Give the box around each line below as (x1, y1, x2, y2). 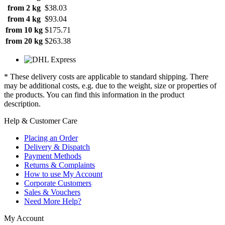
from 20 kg (6, 36, 43, 45)
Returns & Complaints (24, 160, 95, 169)
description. (4, 99, 41, 108)
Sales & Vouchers (24, 187, 80, 196)
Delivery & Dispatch (24, 142, 90, 151)
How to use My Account (24, 169, 102, 178)
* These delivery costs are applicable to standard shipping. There (4, 72, 208, 81)
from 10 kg (6, 25, 43, 34)
